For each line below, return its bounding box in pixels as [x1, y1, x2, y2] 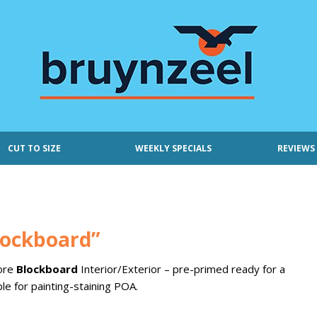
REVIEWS [277, 142, 315, 154]
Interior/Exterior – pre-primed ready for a [78, 262, 285, 276]
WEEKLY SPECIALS [135, 142, 212, 154]
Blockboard [16, 262, 78, 276]
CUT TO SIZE [8, 142, 61, 154]
